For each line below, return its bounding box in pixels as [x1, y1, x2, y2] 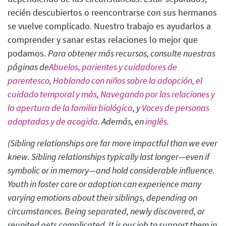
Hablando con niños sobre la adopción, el [53, 75, 202, 87]
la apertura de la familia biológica [8, 102, 133, 114]
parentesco [8, 75, 49, 87]
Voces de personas [142, 102, 209, 114]
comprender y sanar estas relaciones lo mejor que [8, 34, 198, 46]
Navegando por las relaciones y [100, 88, 215, 100]
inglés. [145, 116, 169, 128]
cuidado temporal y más [8, 88, 97, 100]
